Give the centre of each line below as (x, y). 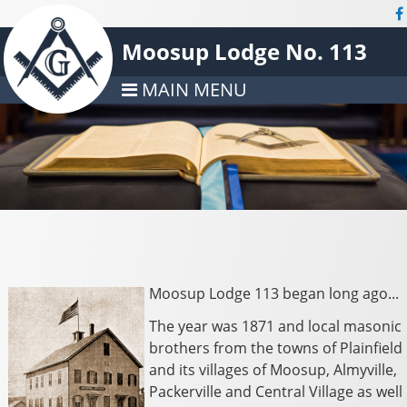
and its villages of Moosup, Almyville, (273, 369)
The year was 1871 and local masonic (276, 326)
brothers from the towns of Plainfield (276, 347)
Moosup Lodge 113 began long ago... (276, 293)
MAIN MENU (193, 89)
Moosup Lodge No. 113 (245, 51)
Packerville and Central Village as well (276, 391)
